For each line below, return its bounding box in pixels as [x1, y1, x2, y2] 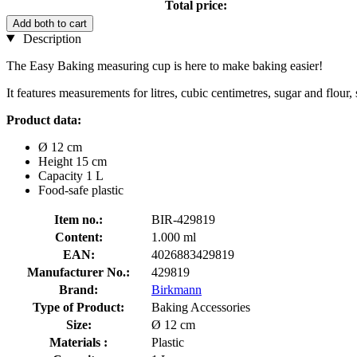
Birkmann [151, 282, 202, 296]
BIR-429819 [151, 212, 215, 226]
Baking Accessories [151, 300, 250, 314]
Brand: [59, 282, 98, 296]
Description [19, 31, 81, 45]
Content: [54, 229, 103, 244]
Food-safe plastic [38, 182, 124, 197]
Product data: [6, 112, 81, 127]
